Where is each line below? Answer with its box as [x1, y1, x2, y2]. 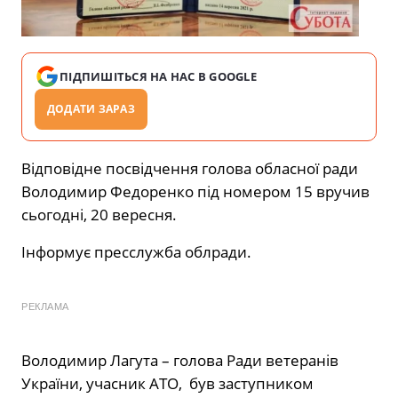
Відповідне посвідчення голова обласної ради [21, 157, 358, 179]
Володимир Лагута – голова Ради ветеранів [21, 349, 338, 370]
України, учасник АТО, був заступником [21, 372, 314, 394]
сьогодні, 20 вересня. [21, 203, 177, 225]
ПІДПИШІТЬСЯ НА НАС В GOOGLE [60, 68, 258, 84]
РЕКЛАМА [21, 300, 69, 312]
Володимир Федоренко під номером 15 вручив [21, 180, 370, 202]
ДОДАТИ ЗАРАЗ [47, 100, 135, 116]
